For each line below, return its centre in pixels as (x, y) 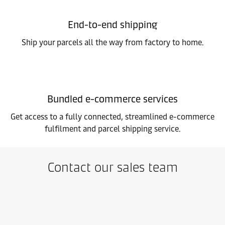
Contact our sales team (113, 167)
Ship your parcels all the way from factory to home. (113, 42)
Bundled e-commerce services (113, 99)
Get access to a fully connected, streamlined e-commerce (113, 117)
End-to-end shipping (113, 25)
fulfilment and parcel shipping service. (113, 129)
